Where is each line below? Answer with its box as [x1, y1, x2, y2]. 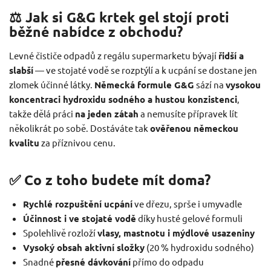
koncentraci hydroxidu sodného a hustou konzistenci [9, 93, 237, 105]
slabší [9, 64, 33, 76]
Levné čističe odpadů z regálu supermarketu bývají [9, 49, 218, 61]
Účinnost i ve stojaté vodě [22, 212, 136, 224]
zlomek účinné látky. [9, 78, 94, 90]
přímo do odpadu [130, 255, 204, 267]
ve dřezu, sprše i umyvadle [132, 197, 242, 209]
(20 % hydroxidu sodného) [144, 241, 254, 253]
